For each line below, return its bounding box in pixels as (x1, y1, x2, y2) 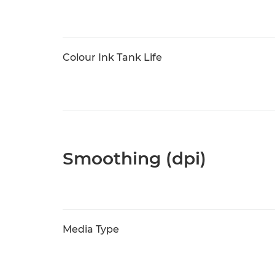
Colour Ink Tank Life (63, 52, 162, 63)
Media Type (63, 223, 119, 235)
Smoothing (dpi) (63, 148, 206, 169)
